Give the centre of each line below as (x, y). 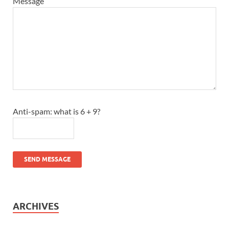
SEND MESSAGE (47, 159)
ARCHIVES (36, 207)
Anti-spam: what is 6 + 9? (56, 111)
